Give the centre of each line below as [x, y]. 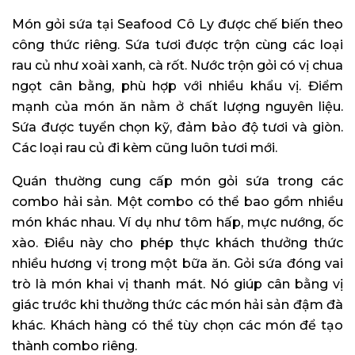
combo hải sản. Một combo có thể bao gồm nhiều [177, 202]
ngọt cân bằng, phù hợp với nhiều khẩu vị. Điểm [177, 86]
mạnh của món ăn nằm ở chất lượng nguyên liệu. [177, 107]
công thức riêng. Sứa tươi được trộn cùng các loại [177, 45]
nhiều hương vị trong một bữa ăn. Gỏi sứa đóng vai [177, 264]
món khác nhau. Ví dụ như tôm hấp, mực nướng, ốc [177, 223]
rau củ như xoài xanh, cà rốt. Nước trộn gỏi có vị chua [177, 66]
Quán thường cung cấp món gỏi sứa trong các [177, 181]
